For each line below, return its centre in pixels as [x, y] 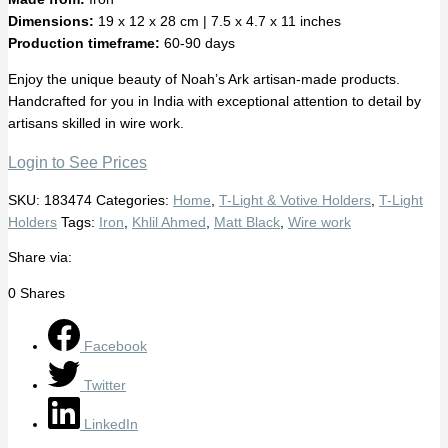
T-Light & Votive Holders [295, 200]
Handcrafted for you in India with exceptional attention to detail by [214, 101]
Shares [42, 293]
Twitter [105, 385]
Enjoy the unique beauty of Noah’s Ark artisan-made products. [204, 79]
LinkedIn [111, 424]
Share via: [40, 258]
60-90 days [197, 44]
